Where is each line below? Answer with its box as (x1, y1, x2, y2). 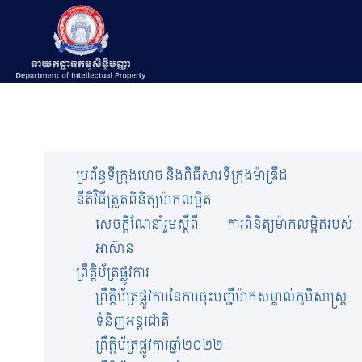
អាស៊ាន (95, 237, 134, 260)
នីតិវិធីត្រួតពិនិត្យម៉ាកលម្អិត (76, 188, 212, 212)
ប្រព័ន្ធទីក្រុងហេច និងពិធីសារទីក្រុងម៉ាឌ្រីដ (76, 164, 288, 187)
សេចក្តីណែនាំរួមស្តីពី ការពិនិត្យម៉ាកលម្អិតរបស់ (95, 213, 353, 236)
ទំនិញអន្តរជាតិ (95, 309, 170, 333)
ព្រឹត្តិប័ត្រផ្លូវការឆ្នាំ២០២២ (95, 334, 223, 357)
